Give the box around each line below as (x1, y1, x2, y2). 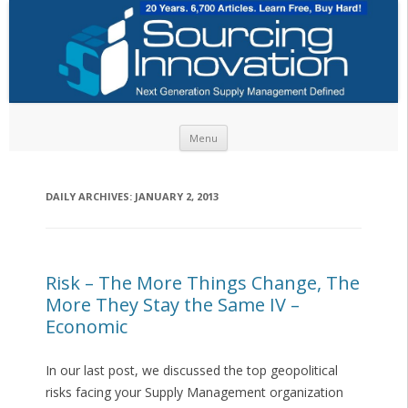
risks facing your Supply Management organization (45, 383, 343, 402)
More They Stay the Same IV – (45, 292, 300, 318)
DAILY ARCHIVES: (45, 189, 135, 204)
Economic (45, 314, 127, 340)
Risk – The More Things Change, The (45, 270, 360, 296)
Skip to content (228, 122, 317, 140)
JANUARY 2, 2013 (134, 189, 219, 204)
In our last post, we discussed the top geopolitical (45, 362, 338, 380)
